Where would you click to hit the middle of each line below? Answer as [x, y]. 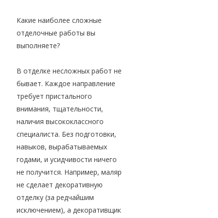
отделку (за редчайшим [55, 198]
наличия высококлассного [60, 122]
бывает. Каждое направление [66, 84]
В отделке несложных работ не [69, 71]
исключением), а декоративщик [69, 210]
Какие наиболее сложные [59, 20]
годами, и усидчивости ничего [67, 160]
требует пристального [54, 96]
